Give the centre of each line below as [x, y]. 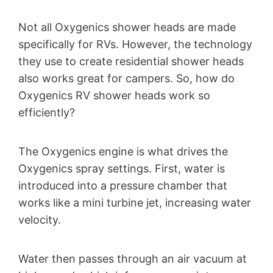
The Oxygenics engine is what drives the [123, 152]
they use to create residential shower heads [131, 62]
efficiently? [47, 113]
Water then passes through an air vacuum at [133, 259]
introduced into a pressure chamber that [123, 186]
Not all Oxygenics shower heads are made [127, 27]
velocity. [40, 220]
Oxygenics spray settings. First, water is [122, 169]
